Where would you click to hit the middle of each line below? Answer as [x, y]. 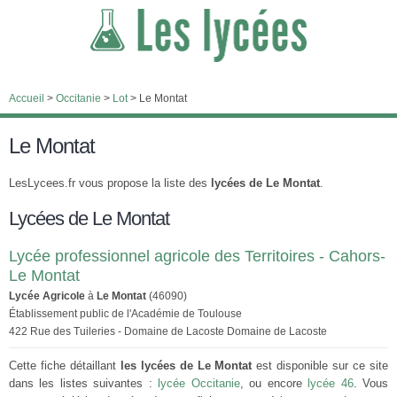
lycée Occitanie [199, 383]
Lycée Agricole [47, 296]
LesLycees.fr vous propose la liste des [110, 183]
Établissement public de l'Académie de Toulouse [125, 314]
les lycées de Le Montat [186, 366]
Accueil [27, 98]
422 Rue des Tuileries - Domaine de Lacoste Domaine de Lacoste [168, 331]
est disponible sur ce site [320, 366]
